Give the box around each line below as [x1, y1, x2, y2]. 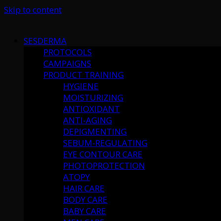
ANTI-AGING [63, 114, 112, 126]
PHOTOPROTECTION [63, 160, 145, 171]
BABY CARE [63, 205, 106, 217]
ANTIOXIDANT [63, 103, 120, 114]
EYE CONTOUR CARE [63, 148, 143, 160]
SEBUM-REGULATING [63, 137, 147, 148]
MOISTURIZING [63, 92, 123, 103]
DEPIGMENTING [63, 126, 127, 137]
